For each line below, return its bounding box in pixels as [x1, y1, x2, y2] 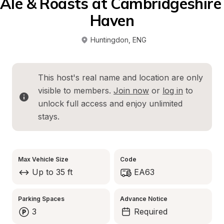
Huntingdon [90, 35, 128, 44]
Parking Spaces [18, 195, 64, 202]
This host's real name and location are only [38, 72, 203, 82]
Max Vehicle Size [18, 155, 68, 163]
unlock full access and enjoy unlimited [38, 98, 182, 108]
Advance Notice [120, 195, 167, 202]
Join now [113, 85, 149, 95]
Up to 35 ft [32, 167, 72, 177]
